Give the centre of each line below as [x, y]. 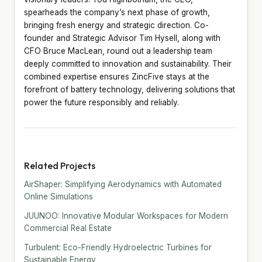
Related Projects [60, 165]
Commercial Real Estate [68, 228]
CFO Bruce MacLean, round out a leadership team [118, 51]
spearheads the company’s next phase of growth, [117, 12]
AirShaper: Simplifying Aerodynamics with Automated [123, 184]
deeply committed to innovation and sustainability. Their [128, 63]
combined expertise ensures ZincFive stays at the [117, 76]
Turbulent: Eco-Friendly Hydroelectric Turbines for [118, 247]
